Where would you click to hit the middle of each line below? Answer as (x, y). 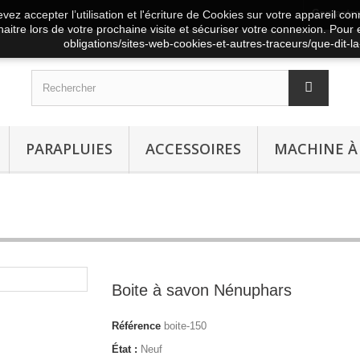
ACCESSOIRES (193, 149)
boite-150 (185, 326)
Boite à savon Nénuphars (202, 290)
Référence (136, 326)
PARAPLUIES (69, 149)
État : (125, 349)
